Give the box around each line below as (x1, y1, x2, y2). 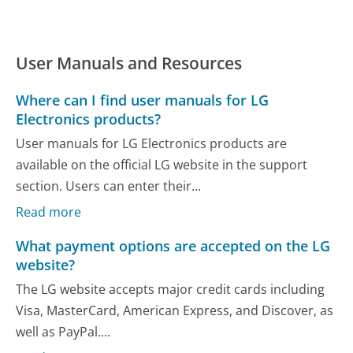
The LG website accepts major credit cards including (16, 281, 325, 299)
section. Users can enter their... (16, 177, 202, 195)
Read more (16, 203, 82, 221)
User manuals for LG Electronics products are (16, 135, 288, 153)
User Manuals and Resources (16, 51, 243, 74)
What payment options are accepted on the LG (16, 236, 331, 255)
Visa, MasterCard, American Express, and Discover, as (16, 302, 334, 320)
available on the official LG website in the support (16, 156, 308, 174)
